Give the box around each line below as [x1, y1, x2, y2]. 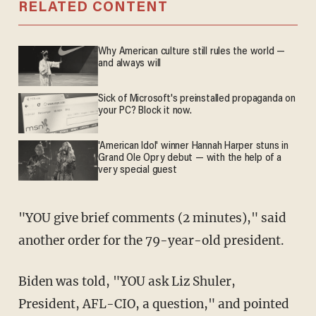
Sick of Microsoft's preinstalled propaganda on [98, 94, 296, 105]
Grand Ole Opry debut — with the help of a [98, 153, 281, 164]
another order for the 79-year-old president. [18, 232, 284, 248]
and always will [98, 59, 162, 70]
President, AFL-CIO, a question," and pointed [18, 296, 289, 312]
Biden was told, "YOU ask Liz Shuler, [18, 273, 27, 289]
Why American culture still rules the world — [98, 47, 286, 58]
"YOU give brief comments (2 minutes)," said [18, 209, 33, 226]
